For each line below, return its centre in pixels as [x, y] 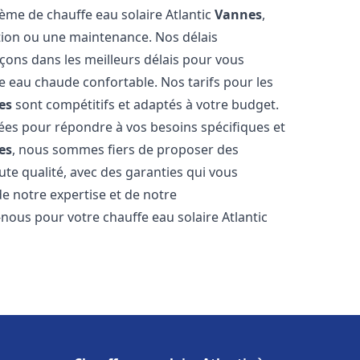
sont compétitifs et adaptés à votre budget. [146, 104]
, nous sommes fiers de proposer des [126, 149]
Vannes [239, 14]
